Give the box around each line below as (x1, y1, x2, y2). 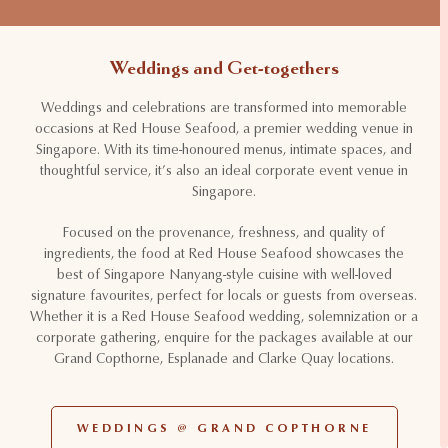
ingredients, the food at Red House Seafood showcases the (44, 248, 404, 263)
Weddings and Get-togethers (109, 55, 339, 81)
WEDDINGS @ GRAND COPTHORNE (76, 423, 372, 436)
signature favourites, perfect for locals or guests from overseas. (31, 290, 417, 305)
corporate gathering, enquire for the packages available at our (35, 332, 413, 347)
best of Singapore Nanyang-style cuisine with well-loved (56, 269, 392, 284)
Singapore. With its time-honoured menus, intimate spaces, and (36, 144, 412, 159)
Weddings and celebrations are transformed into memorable (41, 102, 407, 117)
